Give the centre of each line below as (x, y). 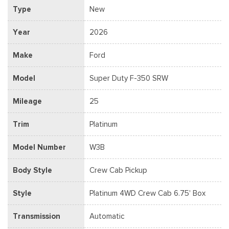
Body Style (32, 170)
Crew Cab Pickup (118, 170)
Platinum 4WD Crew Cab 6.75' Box (147, 193)
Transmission (37, 216)
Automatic (107, 216)
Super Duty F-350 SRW (129, 78)
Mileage (27, 101)
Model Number (39, 147)
